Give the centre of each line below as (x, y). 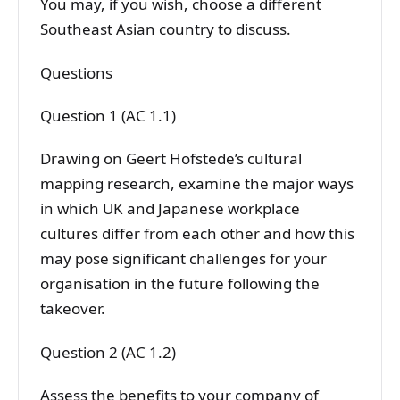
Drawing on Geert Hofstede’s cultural (171, 159)
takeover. (73, 309)
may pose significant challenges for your (183, 259)
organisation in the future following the (180, 284)
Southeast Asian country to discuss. (166, 29)
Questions (76, 72)
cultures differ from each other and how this (197, 234)
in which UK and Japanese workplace (170, 209)
